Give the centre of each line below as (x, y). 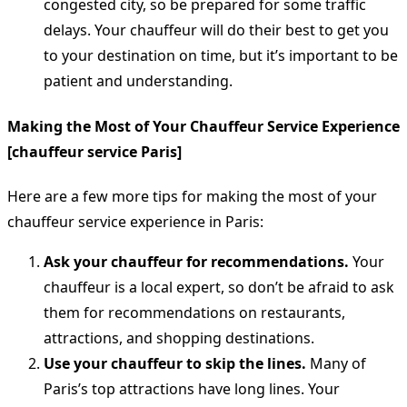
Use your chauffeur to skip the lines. (175, 363)
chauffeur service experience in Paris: (135, 221)
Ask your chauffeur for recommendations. (196, 261)
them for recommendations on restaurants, (194, 312)
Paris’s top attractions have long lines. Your (192, 388)
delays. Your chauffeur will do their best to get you (216, 30)
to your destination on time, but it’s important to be (221, 56)
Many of (336, 363)
